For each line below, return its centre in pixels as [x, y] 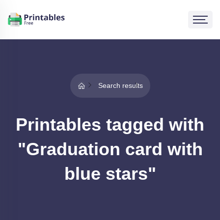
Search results [120, 85]
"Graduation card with [110, 149]
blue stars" [110, 174]
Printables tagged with [110, 124]
